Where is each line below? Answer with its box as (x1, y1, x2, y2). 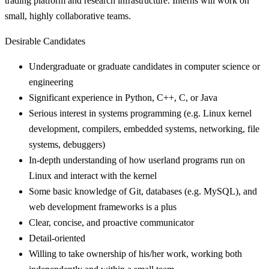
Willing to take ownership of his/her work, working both (29, 248, 242, 259)
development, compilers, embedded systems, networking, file (29, 123, 259, 134)
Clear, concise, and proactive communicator (29, 217, 194, 228)
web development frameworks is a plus (29, 201, 177, 212)
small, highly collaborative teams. (5, 10, 131, 21)
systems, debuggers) (29, 139, 105, 150)
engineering (29, 76, 73, 87)
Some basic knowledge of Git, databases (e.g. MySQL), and (29, 186, 257, 196)
